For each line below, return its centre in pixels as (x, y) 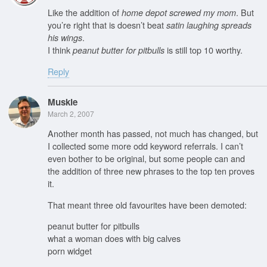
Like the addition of (85, 13)
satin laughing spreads (209, 25)
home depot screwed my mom (179, 13)
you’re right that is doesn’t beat (107, 25)
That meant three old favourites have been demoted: (147, 204)
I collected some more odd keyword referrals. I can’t (145, 146)
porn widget (70, 251)
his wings (65, 38)
